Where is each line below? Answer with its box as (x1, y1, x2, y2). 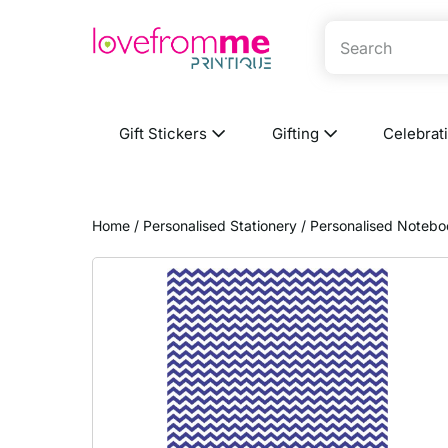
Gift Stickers (119, 124, 212, 143)
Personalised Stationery (143, 217, 297, 234)
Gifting (271, 124, 323, 143)
